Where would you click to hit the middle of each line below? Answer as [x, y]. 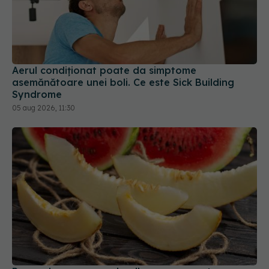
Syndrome [37, 95]
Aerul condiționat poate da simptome [104, 71]
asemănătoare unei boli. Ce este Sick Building [123, 83]
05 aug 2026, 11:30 [44, 108]
